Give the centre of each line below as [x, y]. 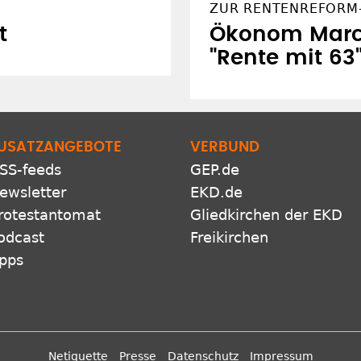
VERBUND [225, 147]
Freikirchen [229, 237]
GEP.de [215, 169]
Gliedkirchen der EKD [266, 214]
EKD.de [216, 192]
